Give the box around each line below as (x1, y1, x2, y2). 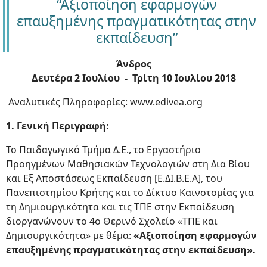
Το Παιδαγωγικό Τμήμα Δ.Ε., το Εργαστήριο (6, 143, 201, 156)
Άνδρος (116, 57, 151, 70)
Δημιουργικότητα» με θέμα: (6, 229, 133, 242)
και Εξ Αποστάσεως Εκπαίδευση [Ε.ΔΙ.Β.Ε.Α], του (6, 172, 222, 185)
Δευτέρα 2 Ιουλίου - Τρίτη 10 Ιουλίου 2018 (31, 72, 236, 85)
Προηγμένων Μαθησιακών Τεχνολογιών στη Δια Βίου (6, 157, 250, 170)
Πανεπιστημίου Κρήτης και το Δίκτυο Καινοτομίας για (6, 186, 254, 199)
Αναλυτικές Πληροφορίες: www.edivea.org (6, 95, 203, 108)
